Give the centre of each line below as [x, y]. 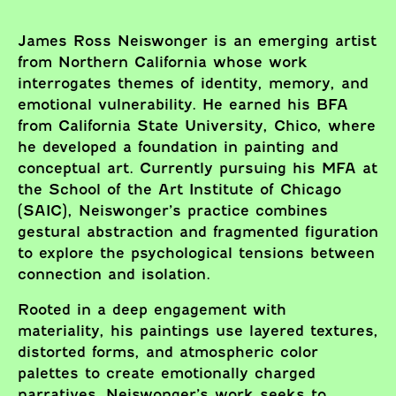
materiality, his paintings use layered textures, [198, 331]
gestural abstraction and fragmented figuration [198, 232]
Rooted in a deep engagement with [152, 310]
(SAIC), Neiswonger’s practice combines [173, 211]
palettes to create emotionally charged [167, 373]
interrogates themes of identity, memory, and [193, 84]
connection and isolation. [114, 274]
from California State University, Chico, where [197, 126]
